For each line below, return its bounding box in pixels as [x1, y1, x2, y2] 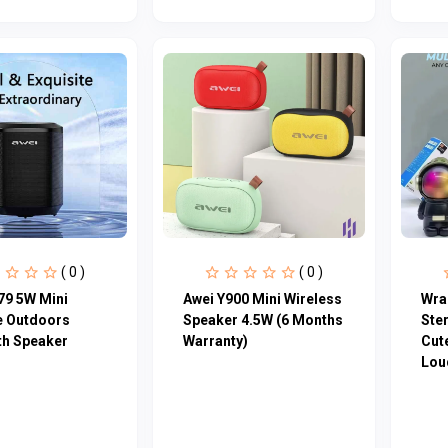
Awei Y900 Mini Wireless [182, 290, 342, 307]
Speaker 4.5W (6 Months [182, 311, 343, 328]
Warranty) [182, 332, 248, 349]
